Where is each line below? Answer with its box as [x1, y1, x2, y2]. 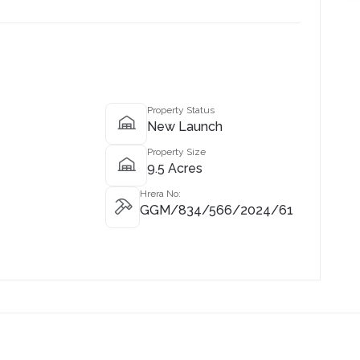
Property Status [147, 104, 215, 116]
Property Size [147, 146, 206, 157]
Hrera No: [140, 188, 182, 199]
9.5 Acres [147, 161, 202, 176]
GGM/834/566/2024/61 [140, 202, 294, 218]
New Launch [147, 119, 223, 134]
